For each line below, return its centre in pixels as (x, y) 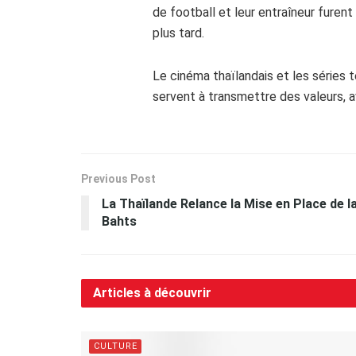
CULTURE (116, 346)
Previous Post (118, 178)
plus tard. (178, 33)
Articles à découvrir (152, 292)
